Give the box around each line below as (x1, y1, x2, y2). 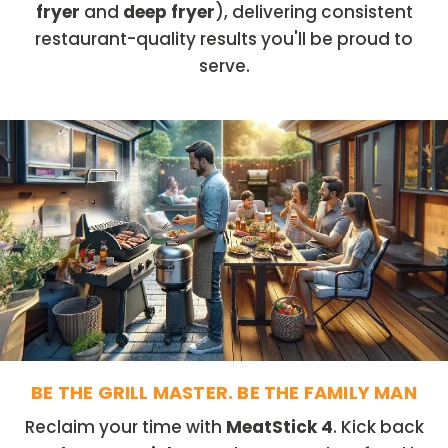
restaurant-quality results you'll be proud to (35, 26, 413, 51)
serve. (198, 53, 250, 78)
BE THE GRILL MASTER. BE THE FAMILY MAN (31, 379, 417, 405)
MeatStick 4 (225, 414, 333, 439)
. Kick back (332, 414, 424, 439)
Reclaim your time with (24, 414, 226, 439)
